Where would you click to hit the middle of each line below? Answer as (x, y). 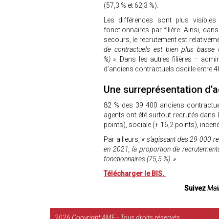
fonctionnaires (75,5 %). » (141, 159)
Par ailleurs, (123, 139)
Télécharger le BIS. (135, 174)
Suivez (196, 188)
